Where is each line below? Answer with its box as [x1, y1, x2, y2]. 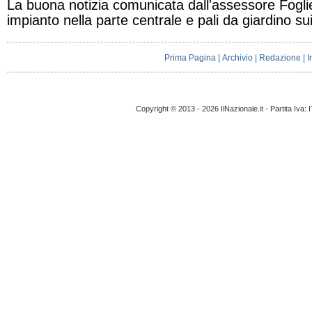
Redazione [259, 53, 302, 63]
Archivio [222, 53, 253, 63]
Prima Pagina [164, 53, 217, 63]
